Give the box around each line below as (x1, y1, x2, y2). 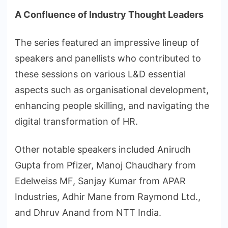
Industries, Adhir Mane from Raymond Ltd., (15, 191, 201, 203)
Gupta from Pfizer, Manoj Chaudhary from (15, 160, 196, 171)
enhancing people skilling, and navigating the (15, 100, 209, 111)
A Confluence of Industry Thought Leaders (15, 9, 206, 20)
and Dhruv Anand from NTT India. (15, 207, 161, 218)
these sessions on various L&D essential (15, 69, 186, 80)
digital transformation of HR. (15, 116, 138, 127)
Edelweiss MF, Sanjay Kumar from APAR (15, 176, 186, 187)
